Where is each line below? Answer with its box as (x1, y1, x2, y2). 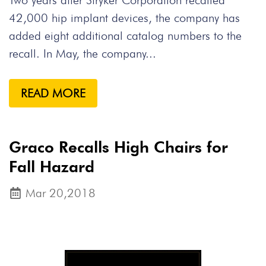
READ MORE (21, 86, 85, 100)
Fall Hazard (9, 157, 94, 176)
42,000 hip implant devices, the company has (9, 11, 240, 25)
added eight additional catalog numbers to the (9, 28, 242, 43)
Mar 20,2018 (26, 186, 96, 200)
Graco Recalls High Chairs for (9, 138, 228, 156)
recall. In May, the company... (9, 46, 156, 61)
